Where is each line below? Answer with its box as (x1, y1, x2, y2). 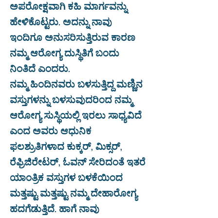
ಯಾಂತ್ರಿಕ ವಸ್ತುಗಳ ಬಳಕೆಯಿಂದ (10, 169, 123, 184)
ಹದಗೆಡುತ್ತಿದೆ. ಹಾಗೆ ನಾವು (10, 200, 99, 215)
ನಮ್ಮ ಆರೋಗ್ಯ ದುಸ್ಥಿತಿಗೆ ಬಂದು (10, 45, 119, 59)
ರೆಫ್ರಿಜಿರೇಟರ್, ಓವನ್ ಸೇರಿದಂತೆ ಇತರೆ (10, 154, 145, 168)
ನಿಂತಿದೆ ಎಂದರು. (10, 60, 70, 75)
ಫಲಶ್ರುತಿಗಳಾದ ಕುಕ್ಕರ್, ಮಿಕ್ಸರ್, (10, 138, 122, 153)
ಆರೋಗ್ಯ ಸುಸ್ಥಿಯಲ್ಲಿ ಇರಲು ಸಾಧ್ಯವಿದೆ (10, 107, 142, 122)
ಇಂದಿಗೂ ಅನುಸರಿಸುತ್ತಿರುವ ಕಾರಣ (10, 29, 135, 44)
